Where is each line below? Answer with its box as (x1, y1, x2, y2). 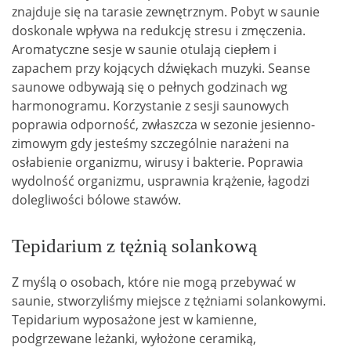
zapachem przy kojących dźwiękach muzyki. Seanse (12, 59, 310, 77)
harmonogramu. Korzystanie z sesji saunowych (12, 96, 289, 114)
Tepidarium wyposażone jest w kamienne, (12, 311, 257, 329)
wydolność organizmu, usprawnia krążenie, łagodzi (12, 172, 309, 190)
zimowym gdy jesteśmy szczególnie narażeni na (12, 134, 289, 152)
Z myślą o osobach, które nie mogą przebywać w (12, 273, 295, 291)
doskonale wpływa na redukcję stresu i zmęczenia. (12, 21, 306, 39)
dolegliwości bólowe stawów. (12, 190, 181, 208)
